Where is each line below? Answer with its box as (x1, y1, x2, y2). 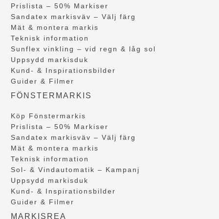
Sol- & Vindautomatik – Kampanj (11, 165, 140, 174)
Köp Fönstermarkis (11, 111, 87, 120)
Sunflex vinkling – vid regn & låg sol (11, 44, 156, 53)
